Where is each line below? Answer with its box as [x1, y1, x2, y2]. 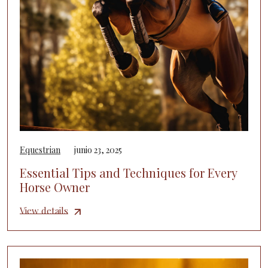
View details [20, 205, 68, 217]
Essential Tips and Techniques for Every [20, 165, 237, 181]
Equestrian [20, 144, 60, 156]
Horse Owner [20, 179, 90, 196]
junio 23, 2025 [74, 144, 122, 156]
